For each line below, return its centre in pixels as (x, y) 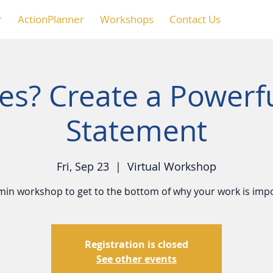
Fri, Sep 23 (83, 167)
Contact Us (195, 19)
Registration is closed (136, 245)
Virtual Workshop (172, 167)
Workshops (127, 19)
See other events (136, 259)
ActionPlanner (51, 19)
